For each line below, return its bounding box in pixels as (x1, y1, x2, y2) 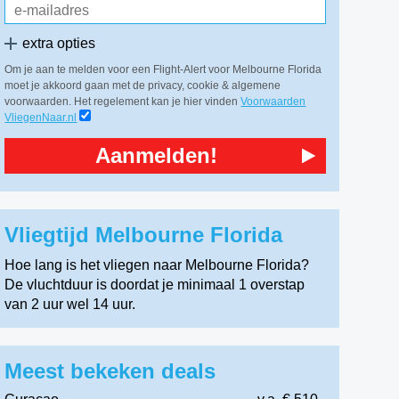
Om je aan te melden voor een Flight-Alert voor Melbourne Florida (4, 63, 322, 76)
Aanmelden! (95, 143, 218, 167)
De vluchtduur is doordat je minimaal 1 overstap (4, 277, 305, 292)
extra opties (22, 36, 96, 51)
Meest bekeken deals (4, 359, 216, 383)
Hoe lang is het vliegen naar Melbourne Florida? (4, 257, 310, 273)
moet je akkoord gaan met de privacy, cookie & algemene (4, 79, 281, 92)
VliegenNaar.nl (4, 111, 77, 124)
